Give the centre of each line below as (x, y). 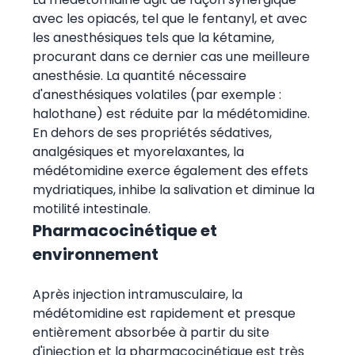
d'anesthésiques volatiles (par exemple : (157, 94)
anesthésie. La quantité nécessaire (139, 75)
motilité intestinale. (91, 208)
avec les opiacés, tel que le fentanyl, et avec (170, 18)
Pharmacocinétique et (124, 230)
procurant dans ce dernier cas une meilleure (171, 56)
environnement (95, 254)
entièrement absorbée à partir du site (151, 332)
